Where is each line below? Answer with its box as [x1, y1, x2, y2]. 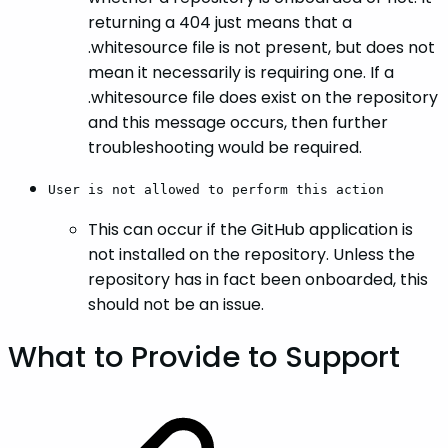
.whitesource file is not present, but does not [88, 36, 435, 60]
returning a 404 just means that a [88, 11, 352, 35]
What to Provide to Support [8, 337, 400, 378]
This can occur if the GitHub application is [88, 218, 413, 242]
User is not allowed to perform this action [48, 182, 384, 198]
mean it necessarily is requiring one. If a [88, 61, 394, 85]
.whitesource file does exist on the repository [88, 86, 438, 110]
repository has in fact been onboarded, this [88, 268, 428, 292]
